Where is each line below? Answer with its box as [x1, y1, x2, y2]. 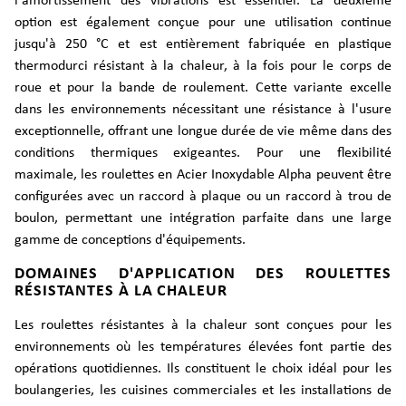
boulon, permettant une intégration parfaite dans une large [14, 211, 391, 226]
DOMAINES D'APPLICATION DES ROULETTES [14, 266, 391, 283]
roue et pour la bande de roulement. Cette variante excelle [14, 81, 391, 95]
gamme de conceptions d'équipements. [14, 233, 246, 247]
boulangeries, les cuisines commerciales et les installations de [14, 383, 391, 398]
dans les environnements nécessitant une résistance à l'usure [14, 102, 391, 117]
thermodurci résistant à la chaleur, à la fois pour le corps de [14, 59, 391, 73]
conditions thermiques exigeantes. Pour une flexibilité [14, 146, 391, 160]
